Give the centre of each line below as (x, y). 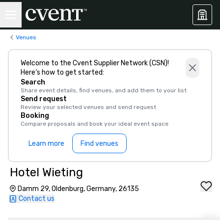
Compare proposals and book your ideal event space (95, 124)
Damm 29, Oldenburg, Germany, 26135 (78, 189)
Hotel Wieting (46, 172)
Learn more (46, 143)
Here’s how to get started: (62, 72)
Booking (35, 116)
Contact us (37, 199)
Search (33, 82)
